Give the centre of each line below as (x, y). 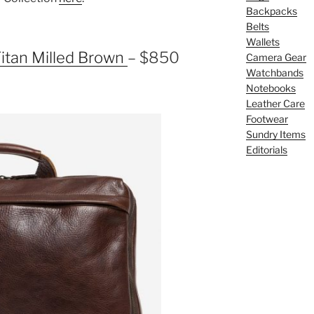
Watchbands (274, 72)
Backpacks (271, 11)
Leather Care (275, 103)
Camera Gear (276, 57)
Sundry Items (275, 134)
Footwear (267, 118)
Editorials (266, 149)
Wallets (262, 41)
